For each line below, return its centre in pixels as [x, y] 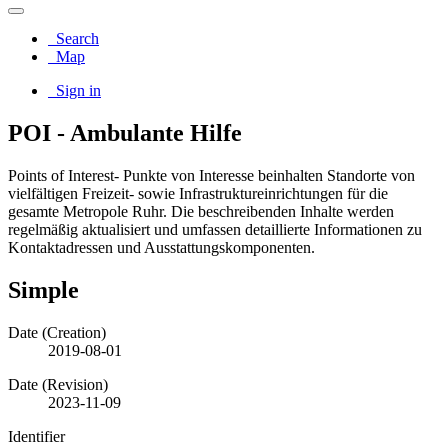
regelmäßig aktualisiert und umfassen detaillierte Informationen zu [215, 229]
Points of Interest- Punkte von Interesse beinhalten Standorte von [211, 175]
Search [77, 38]
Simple [43, 289]
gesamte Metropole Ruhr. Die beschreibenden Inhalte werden [201, 211]
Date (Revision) [58, 384]
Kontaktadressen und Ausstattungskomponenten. [161, 247]
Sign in [76, 90]
